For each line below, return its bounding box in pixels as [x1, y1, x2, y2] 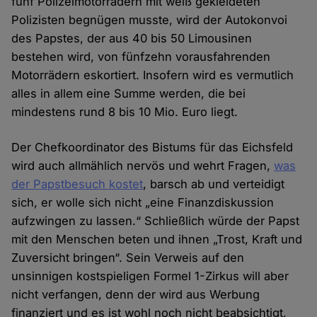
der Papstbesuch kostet [11, 177, 144, 192]
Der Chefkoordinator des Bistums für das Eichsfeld [11, 140, 294, 155]
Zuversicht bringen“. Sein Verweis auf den [11, 250, 245, 265]
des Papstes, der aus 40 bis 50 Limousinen [11, 31, 253, 46]
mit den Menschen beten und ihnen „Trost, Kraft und [11, 232, 303, 247]
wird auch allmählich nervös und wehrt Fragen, [11, 158, 275, 173]
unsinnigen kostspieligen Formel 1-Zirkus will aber [11, 269, 289, 284]
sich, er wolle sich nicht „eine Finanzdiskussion [11, 195, 275, 210]
